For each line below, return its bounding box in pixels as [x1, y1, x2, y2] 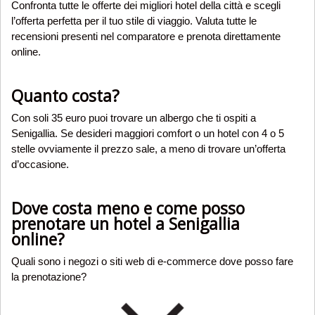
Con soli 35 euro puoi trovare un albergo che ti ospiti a [11, 112, 256, 124]
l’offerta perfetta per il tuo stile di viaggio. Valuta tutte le [11, 15, 257, 27]
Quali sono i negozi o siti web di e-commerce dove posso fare [11, 255, 293, 267]
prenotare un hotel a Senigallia [11, 212, 240, 235]
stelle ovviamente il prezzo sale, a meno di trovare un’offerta [11, 143, 285, 155]
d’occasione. [11, 158, 69, 170]
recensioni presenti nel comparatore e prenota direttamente [11, 30, 281, 42]
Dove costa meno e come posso [11, 197, 245, 219]
